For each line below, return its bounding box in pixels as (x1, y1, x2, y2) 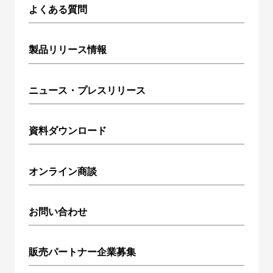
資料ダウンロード (29, 125, 107, 136)
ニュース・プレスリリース (29, 84, 146, 96)
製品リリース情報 (29, 44, 107, 55)
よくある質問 (29, 4, 88, 15)
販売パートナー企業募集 (29, 246, 136, 258)
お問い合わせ (29, 205, 88, 217)
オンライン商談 (29, 165, 97, 177)
